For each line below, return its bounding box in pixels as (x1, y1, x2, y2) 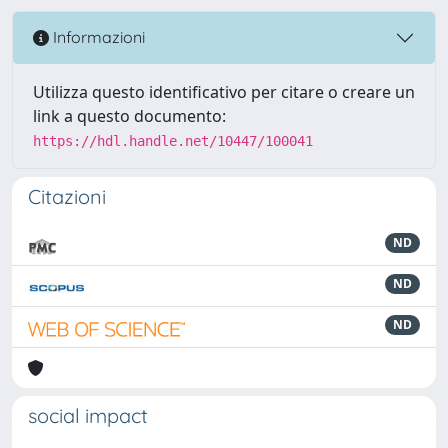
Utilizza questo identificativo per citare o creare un (33, 80, 415, 103)
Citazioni (28, 183, 106, 209)
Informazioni (49, 27, 145, 48)
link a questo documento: (33, 104, 226, 127)
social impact (28, 402, 148, 428)
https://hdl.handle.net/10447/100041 (33, 132, 313, 149)
